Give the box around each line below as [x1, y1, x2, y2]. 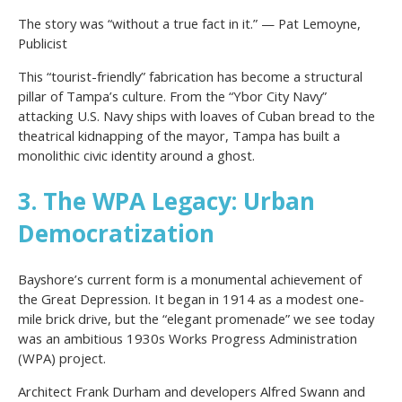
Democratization [18, 217, 214, 250]
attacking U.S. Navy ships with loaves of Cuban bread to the [18, 107, 375, 126]
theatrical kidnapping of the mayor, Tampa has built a [18, 127, 340, 145]
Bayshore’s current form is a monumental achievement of [18, 270, 362, 288]
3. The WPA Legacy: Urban [18, 185, 315, 218]
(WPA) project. [18, 349, 106, 367]
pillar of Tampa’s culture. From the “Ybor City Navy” [18, 87, 327, 106]
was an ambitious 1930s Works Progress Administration [18, 329, 357, 347]
